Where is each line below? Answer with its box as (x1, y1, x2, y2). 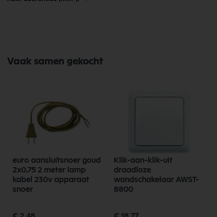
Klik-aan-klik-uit (114, 156, 172, 164)
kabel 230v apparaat (13, 175, 89, 184)
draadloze (114, 166, 151, 174)
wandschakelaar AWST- (114, 175, 176, 184)
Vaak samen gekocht (7, 57, 103, 66)
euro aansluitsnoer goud (13, 156, 101, 164)
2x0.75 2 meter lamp (13, 166, 86, 174)
